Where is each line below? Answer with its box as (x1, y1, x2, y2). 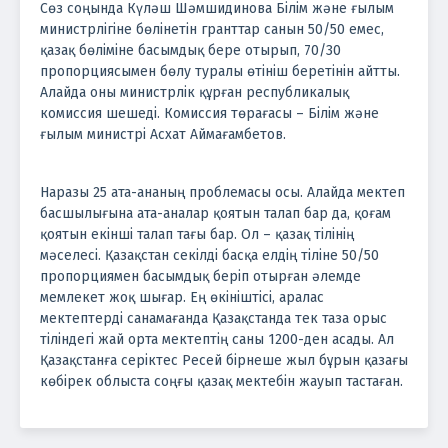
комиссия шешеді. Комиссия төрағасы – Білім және (40, 104, 379, 122)
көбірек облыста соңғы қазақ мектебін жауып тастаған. (40, 372, 403, 390)
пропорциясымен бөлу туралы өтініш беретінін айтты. (40, 62, 400, 80)
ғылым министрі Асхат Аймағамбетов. (40, 125, 286, 143)
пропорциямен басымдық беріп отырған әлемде (40, 267, 361, 285)
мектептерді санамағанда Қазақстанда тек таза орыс (40, 309, 387, 327)
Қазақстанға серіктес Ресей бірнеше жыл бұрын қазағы (40, 351, 408, 369)
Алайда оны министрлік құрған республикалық (40, 83, 349, 101)
